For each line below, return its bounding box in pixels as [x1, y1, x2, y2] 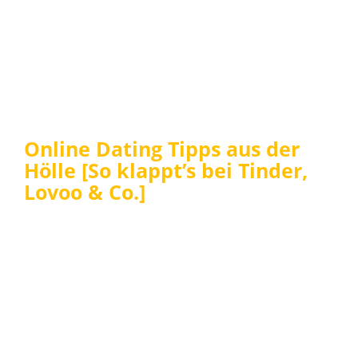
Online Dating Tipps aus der [24, 134, 300, 162]
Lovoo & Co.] [24, 177, 145, 205]
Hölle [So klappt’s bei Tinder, [24, 156, 308, 184]
